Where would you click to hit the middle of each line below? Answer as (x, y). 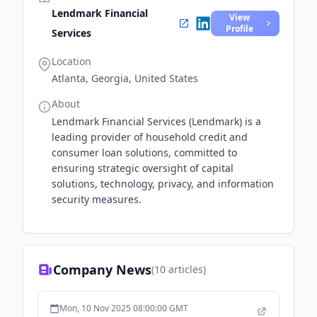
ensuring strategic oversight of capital (143, 168)
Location (71, 61)
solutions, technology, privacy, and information (163, 184)
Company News (102, 270)
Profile (239, 29)
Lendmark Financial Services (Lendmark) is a (156, 121)
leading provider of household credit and (150, 137)
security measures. (97, 199)
